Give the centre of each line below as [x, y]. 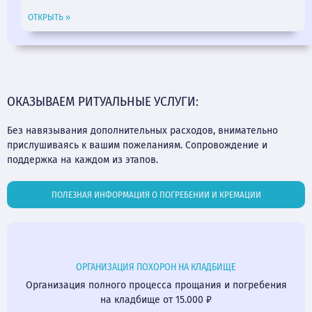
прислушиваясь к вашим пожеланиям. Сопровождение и [137, 145]
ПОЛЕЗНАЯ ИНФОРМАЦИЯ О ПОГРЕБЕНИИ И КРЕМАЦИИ [156, 194]
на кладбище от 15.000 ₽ [156, 299]
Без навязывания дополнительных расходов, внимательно [142, 130]
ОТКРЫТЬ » [49, 17]
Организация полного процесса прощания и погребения [156, 285]
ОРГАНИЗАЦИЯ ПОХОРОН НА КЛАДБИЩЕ [156, 267]
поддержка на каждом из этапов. [83, 159]
